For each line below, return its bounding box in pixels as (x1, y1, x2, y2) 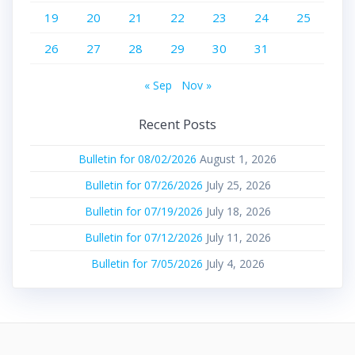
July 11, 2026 (205, 230, 271, 246)
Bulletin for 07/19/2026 (84, 204, 203, 219)
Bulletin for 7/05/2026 (90, 256, 203, 272)
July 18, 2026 (205, 204, 271, 219)
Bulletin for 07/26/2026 (84, 177, 203, 193)
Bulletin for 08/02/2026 (78, 151, 197, 166)
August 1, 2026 (200, 151, 277, 166)
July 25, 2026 (205, 177, 271, 193)
